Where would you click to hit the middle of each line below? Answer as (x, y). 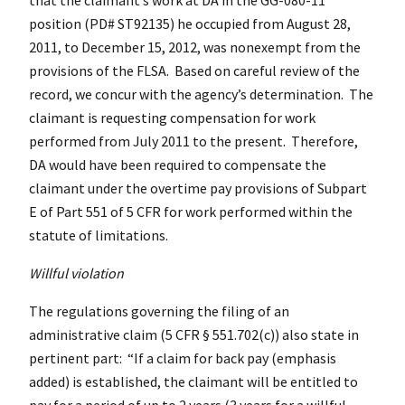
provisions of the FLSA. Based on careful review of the (194, 70)
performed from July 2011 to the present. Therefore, (193, 141)
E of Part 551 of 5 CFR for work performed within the (191, 211)
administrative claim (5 (102, 334)
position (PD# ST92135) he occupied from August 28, (190, 23)
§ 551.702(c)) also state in (279, 334)
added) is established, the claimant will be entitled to (193, 381)
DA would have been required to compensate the (178, 164)
